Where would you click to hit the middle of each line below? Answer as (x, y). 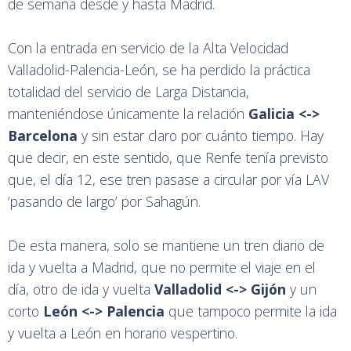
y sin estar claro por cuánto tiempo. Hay (201, 136)
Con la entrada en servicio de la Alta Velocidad (148, 48)
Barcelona (43, 136)
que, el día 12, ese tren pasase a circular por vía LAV (168, 180)
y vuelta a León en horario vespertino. (123, 333)
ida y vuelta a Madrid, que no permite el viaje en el (162, 268)
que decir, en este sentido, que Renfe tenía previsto (168, 158)
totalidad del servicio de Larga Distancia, (128, 92)
